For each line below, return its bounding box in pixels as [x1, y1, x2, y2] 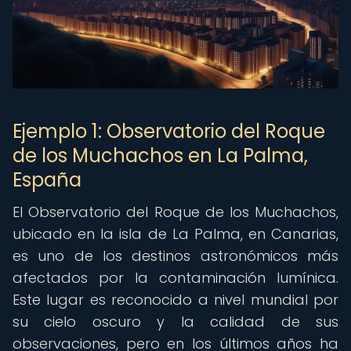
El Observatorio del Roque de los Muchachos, [13, 202, 338, 222]
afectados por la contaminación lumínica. [13, 268, 338, 288]
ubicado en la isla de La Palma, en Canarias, [13, 224, 338, 244]
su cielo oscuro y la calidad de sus [13, 312, 338, 331]
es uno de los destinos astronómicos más [13, 246, 338, 266]
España [13, 167, 81, 193]
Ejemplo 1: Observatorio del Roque [13, 118, 325, 144]
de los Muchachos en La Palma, [13, 143, 308, 168]
